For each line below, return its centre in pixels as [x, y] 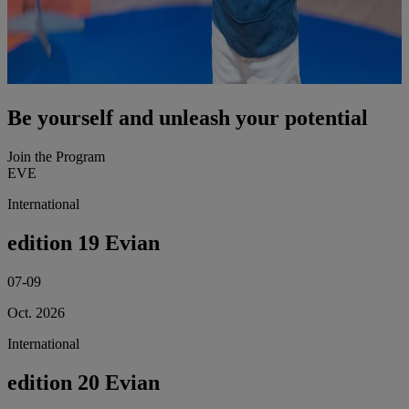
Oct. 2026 [36, 312]
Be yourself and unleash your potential [188, 118]
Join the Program [56, 156]
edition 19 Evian [84, 242]
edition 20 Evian [84, 382]
